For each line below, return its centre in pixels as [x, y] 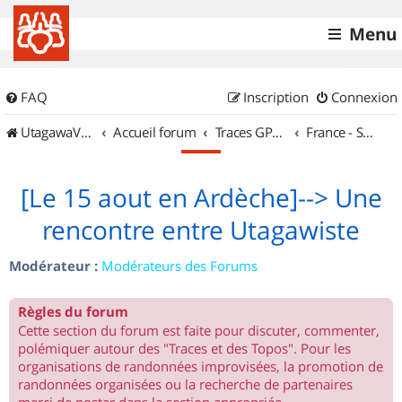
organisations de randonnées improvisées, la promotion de [201, 366]
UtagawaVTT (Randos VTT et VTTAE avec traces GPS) [51, 132]
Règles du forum [73, 312]
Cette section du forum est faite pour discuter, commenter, [199, 330]
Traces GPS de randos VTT [278, 132]
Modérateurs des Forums [179, 266]
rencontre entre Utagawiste [201, 230]
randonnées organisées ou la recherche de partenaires [185, 384]
